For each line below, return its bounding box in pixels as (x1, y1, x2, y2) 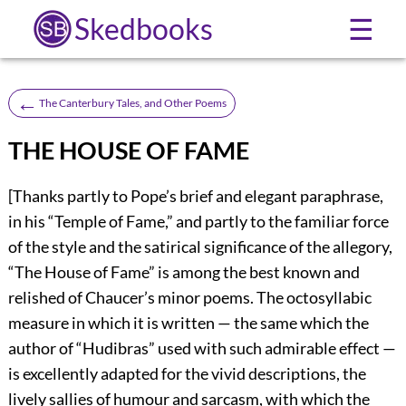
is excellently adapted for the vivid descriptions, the (7, 363, 366, 384)
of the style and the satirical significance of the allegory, (7, 237, 392, 257)
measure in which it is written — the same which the (7, 313, 369, 333)
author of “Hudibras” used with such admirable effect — (7, 338, 396, 359)
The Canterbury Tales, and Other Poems (38, 95, 227, 110)
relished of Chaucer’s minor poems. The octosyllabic (7, 287, 372, 308)
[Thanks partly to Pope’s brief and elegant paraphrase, (7, 186, 383, 207)
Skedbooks (73, 11, 213, 46)
